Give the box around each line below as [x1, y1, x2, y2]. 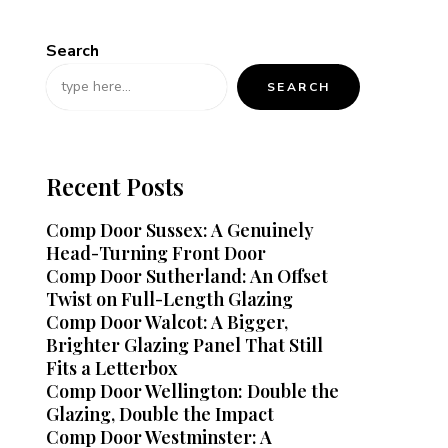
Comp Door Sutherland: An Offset [46, 263, 328, 288]
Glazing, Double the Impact [46, 401, 274, 426]
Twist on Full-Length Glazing [46, 286, 293, 311]
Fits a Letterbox [46, 355, 178, 380]
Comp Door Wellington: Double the [46, 378, 339, 403]
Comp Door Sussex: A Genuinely [46, 217, 314, 242]
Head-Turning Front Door [46, 240, 266, 265]
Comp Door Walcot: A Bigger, [46, 309, 288, 334]
